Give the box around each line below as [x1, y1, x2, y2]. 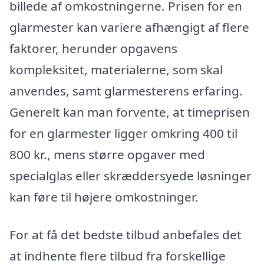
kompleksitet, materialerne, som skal [9, 61, 223, 78]
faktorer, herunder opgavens [9, 40, 177, 57]
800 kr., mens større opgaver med [9, 146, 205, 163]
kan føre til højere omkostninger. [9, 189, 199, 206]
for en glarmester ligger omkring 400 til [9, 125, 237, 142]
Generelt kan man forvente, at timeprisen [9, 104, 250, 121]
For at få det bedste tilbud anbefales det [9, 226, 242, 243]
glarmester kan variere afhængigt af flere [9, 19, 249, 36]
